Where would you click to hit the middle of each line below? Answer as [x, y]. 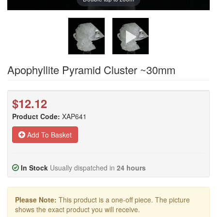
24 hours [131, 168]
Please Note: [36, 200]
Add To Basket [48, 135]
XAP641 [74, 116]
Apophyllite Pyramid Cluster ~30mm [91, 70]
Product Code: [36, 116]
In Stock [34, 168]
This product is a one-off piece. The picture [123, 200]
